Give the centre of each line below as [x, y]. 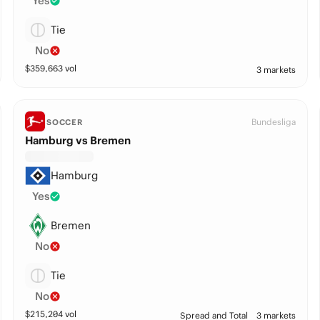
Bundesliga [274, 122]
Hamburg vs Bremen [77, 140]
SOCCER [65, 122]
